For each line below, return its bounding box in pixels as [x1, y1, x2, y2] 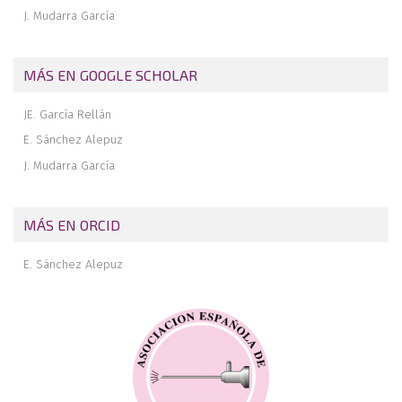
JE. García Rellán [23, 106, 112, 122]
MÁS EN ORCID [23, 216, 121, 234]
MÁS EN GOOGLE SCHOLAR [23, 66, 198, 84]
